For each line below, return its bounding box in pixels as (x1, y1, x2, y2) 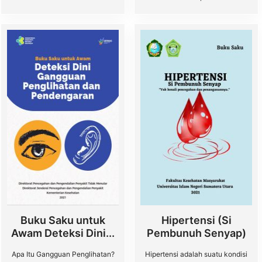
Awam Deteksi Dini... (11, 227, 115, 239)
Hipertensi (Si (161, 214, 232, 226)
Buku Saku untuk (20, 214, 105, 226)
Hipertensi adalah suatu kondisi (145, 250, 247, 258)
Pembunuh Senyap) (146, 227, 246, 239)
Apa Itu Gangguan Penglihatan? (11, 250, 115, 258)
